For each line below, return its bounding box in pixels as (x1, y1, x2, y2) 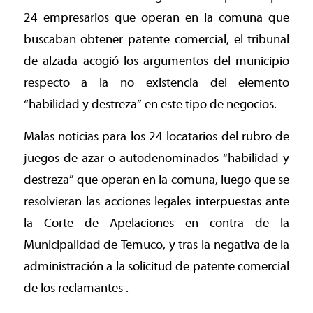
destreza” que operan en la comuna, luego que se (23, 173, 290, 188)
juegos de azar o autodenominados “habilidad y (23, 151, 290, 166)
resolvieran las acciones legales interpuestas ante (23, 194, 290, 210)
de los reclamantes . (23, 281, 129, 296)
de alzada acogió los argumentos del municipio (23, 53, 290, 68)
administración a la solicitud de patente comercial (23, 259, 290, 275)
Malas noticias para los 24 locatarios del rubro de (23, 129, 290, 145)
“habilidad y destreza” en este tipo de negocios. (23, 96, 277, 112)
